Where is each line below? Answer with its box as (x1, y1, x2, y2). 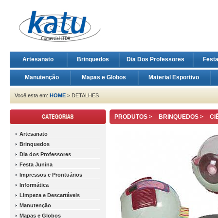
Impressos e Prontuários (19, 172, 82, 178)
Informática (19, 182, 49, 188)
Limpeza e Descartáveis (19, 192, 80, 198)
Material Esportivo (148, 74, 200, 81)
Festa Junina (19, 162, 53, 167)
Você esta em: (15, 92, 50, 98)
